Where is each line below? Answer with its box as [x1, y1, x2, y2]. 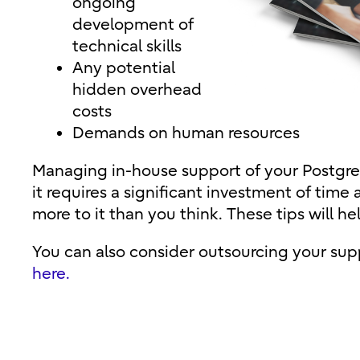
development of [72, 15, 194, 34]
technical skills [72, 37, 182, 55]
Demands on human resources [72, 124, 300, 142]
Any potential [72, 59, 175, 77]
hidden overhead [72, 80, 202, 99]
